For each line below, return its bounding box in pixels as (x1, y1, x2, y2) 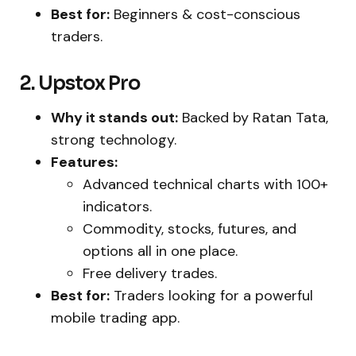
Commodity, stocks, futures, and (83, 219, 296, 239)
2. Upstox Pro (19, 72, 141, 96)
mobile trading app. (51, 308, 180, 328)
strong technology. (51, 130, 176, 150)
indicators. (83, 197, 152, 217)
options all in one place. (83, 242, 238, 261)
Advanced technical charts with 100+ (83, 175, 328, 195)
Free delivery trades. (83, 264, 217, 284)
